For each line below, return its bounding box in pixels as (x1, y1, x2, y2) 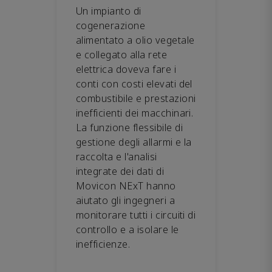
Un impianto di (76, 4, 141, 18)
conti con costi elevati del (76, 76, 192, 90)
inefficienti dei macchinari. (76, 106, 194, 120)
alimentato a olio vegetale (76, 33, 195, 47)
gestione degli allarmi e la (76, 135, 192, 149)
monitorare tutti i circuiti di (76, 208, 196, 222)
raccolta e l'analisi (76, 149, 157, 163)
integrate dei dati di (76, 164, 165, 178)
